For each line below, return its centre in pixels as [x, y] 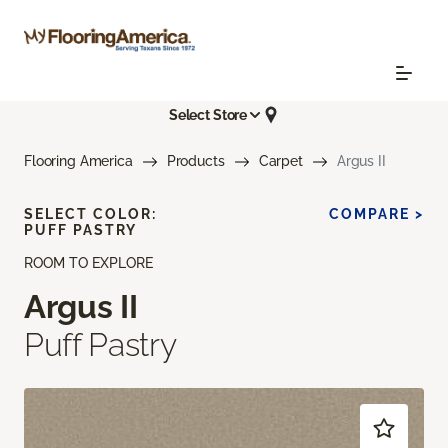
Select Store [208, 114]
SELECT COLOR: [90, 214]
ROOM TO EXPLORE [88, 263]
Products [195, 161]
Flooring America [78, 161]
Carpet [280, 161]
